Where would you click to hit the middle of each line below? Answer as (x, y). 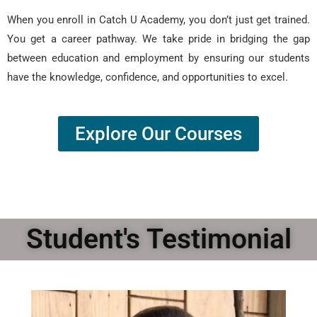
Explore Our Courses (158, 134)
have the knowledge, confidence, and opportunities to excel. (148, 77)
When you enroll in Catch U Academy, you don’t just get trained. (158, 20)
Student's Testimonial (158, 239)
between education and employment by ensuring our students (158, 58)
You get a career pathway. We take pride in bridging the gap (158, 39)
